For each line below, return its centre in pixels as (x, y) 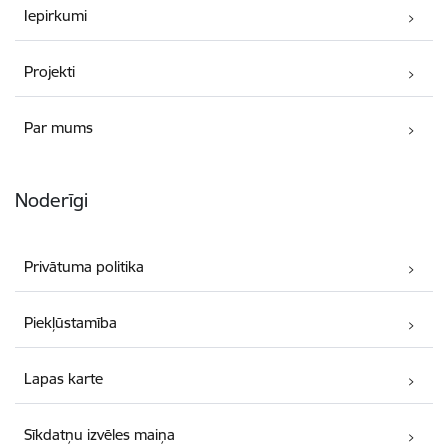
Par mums (59, 127)
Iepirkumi (56, 15)
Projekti (50, 71)
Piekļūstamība (71, 323)
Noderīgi (51, 200)
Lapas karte (64, 379)
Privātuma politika (84, 267)
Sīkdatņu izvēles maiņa (100, 435)
